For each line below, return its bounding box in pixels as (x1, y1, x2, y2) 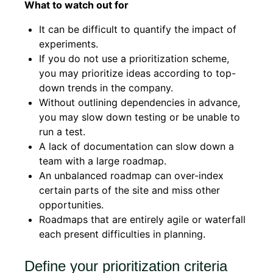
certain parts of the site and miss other (39, 184, 220, 196)
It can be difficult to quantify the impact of (39, 23, 236, 35)
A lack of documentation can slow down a (39, 140, 234, 152)
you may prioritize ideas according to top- (39, 67, 236, 79)
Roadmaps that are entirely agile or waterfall (39, 213, 246, 225)
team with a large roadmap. (39, 155, 166, 167)
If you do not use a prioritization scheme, (39, 52, 229, 65)
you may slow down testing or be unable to (39, 111, 240, 123)
